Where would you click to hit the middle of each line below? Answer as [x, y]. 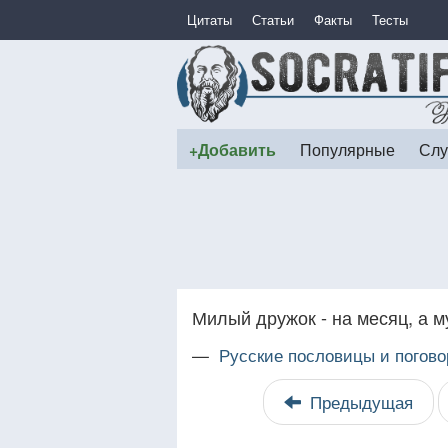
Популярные [347, 149]
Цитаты [209, 19]
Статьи [273, 19]
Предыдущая [361, 402]
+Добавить [232, 149]
